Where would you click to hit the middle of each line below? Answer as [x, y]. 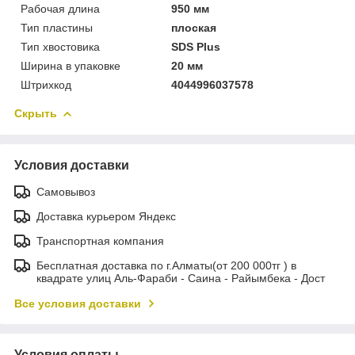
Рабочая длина [60, 8]
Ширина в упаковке [71, 65]
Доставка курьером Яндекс [106, 216]
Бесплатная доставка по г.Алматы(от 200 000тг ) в [166, 265]
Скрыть [36, 113]
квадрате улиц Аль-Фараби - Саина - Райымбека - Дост [181, 278]
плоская [194, 27]
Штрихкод [46, 84]
